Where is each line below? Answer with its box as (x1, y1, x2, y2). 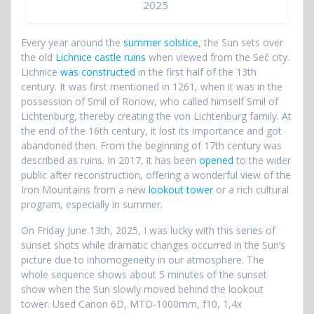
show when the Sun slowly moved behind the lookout (21, 282, 264, 296)
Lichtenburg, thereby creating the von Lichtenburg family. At (21, 109, 292, 123)
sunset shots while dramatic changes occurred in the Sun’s (21, 238, 285, 252)
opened (199, 153, 233, 168)
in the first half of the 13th (135, 65, 257, 79)
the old (21, 50, 55, 64)
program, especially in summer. (21, 198, 163, 212)
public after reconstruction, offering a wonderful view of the (21, 168, 291, 182)
